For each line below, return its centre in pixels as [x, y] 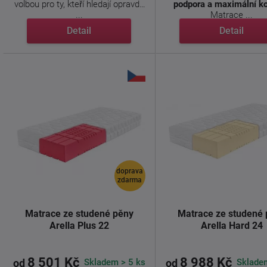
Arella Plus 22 [79, 226]
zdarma [130, 180]
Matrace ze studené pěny [79, 214]
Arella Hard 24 [232, 226]
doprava [130, 171]
